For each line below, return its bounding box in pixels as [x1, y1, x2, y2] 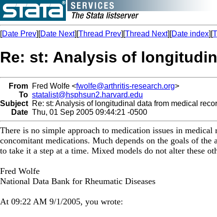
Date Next [40, 30, 75, 38]
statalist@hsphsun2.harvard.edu [32, 90, 143, 99]
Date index [171, 30, 209, 38]
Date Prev [2, 30, 36, 38]
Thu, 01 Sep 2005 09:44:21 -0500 [28, 108, 147, 116]
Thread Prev [78, 30, 121, 38]
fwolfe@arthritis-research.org [76, 81, 175, 90]
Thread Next [125, 30, 168, 38]
